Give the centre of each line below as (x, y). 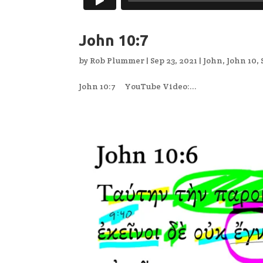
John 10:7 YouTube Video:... (138, 86)
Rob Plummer (117, 60)
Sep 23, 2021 (174, 60)
